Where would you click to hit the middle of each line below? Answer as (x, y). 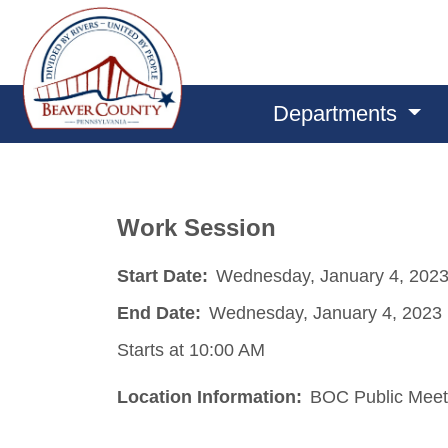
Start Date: (162, 275)
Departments (337, 113)
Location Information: (209, 396)
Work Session (196, 227)
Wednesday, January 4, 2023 (325, 312)
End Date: (159, 312)
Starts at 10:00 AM (191, 349)
